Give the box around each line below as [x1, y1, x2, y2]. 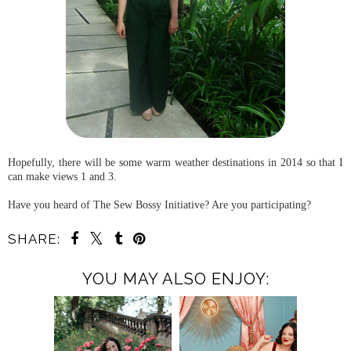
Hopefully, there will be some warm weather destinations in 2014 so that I [8, 156, 343, 169]
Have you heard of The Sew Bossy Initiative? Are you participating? [8, 198, 311, 212]
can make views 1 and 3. [8, 170, 117, 183]
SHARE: [8, 231, 60, 248]
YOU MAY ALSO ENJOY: [81, 270, 270, 289]
